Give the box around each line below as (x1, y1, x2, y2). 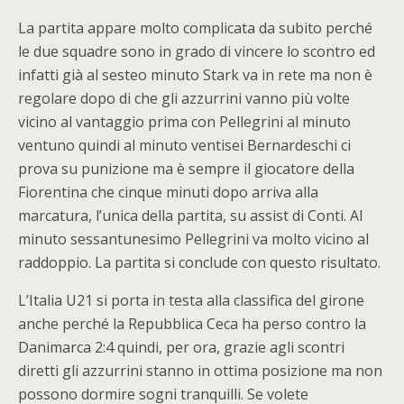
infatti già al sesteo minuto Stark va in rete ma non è (18, 65, 372, 85)
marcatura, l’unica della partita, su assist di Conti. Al (18, 206, 363, 225)
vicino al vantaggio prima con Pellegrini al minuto (18, 112, 351, 132)
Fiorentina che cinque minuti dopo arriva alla (18, 182, 318, 202)
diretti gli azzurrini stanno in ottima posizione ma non (18, 361, 382, 381)
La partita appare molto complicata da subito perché (18, 18, 372, 38)
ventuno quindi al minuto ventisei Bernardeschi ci (18, 135, 351, 155)
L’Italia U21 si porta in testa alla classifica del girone (18, 290, 364, 310)
